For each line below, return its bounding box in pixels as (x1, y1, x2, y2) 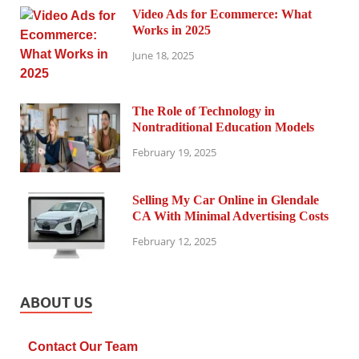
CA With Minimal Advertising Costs (132, 208, 329, 223)
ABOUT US (20, 293, 92, 311)
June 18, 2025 (132, 48, 194, 63)
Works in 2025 (132, 22, 211, 37)
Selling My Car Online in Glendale (132, 192, 319, 207)
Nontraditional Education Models (132, 119, 314, 134)
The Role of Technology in (132, 103, 275, 118)
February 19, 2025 (132, 145, 216, 160)
